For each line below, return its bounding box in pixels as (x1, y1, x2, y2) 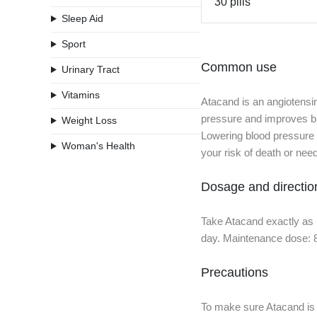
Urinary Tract (61, 64, 120, 75)
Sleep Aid (61, 13, 103, 24)
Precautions (201, 265, 268, 279)
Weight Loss (61, 115, 117, 126)
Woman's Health (61, 140, 135, 151)
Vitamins (61, 89, 100, 100)
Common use (201, 60, 277, 74)
